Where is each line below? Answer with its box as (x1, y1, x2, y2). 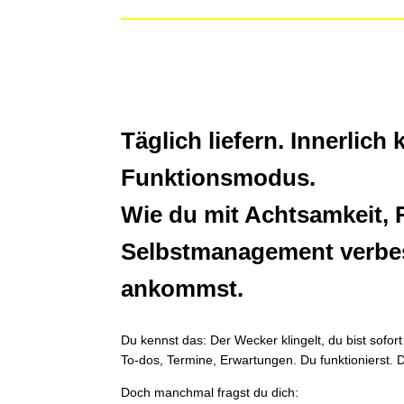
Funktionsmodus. (121, 164, 317, 192)
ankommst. (121, 275, 244, 303)
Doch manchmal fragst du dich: (121, 385, 299, 400)
